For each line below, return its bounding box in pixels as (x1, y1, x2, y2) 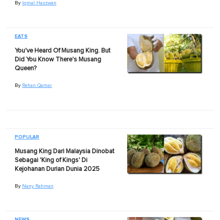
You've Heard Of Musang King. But (14, 47, 110, 54)
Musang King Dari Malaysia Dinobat (14, 148, 114, 155)
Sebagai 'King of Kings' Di (14, 157, 87, 164)
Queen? (14, 65, 36, 72)
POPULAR (14, 134, 39, 140)
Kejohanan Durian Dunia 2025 (14, 165, 100, 172)
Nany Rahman (22, 183, 54, 189)
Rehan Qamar (22, 82, 52, 88)
